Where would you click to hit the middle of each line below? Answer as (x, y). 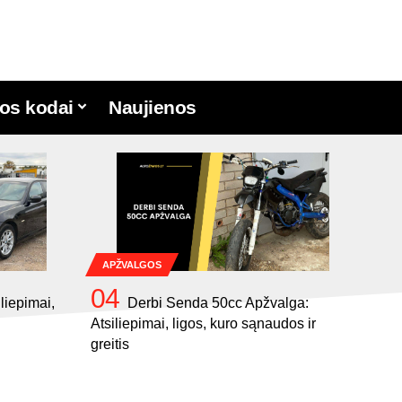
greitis (110, 345)
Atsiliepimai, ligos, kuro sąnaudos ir (203, 324)
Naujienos (153, 108)
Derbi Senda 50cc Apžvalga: (218, 303)
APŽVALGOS (132, 264)
